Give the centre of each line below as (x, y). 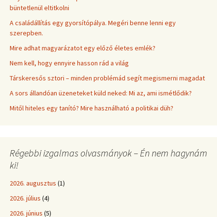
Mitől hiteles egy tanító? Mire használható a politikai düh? (92, 108)
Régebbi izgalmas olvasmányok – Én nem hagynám (108, 153)
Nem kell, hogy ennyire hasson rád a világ (69, 63)
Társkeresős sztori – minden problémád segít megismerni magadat (107, 78)
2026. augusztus (33, 183)
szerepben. (26, 33)
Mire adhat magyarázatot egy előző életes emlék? (83, 48)
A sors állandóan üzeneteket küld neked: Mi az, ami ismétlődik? (101, 93)
